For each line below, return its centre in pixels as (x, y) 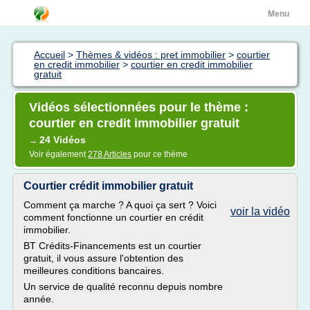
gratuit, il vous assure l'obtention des (103, 258)
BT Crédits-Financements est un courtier (112, 246)
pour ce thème (159, 154)
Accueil (49, 55)
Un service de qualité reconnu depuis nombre (123, 286)
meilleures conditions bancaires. (94, 271)
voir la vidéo (260, 211)
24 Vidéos (63, 140)
